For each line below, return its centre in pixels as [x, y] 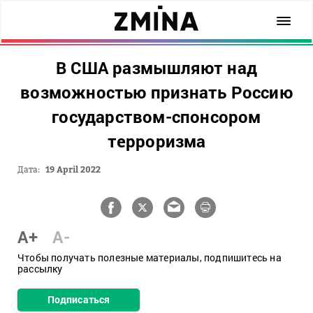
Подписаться [79, 299]
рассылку [40, 269]
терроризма [156, 141]
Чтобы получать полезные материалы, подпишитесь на [150, 257]
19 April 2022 [73, 169]
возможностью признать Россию [156, 92]
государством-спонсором [156, 117]
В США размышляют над [156, 68]
